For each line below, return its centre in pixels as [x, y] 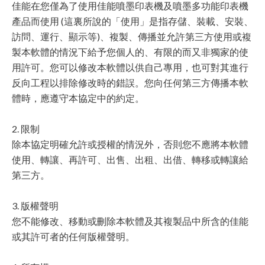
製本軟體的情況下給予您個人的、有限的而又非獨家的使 [130, 52]
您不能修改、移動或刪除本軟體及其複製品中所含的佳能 [130, 221]
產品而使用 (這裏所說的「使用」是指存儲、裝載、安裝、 [132, 21]
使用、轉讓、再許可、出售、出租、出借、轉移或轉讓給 [130, 159]
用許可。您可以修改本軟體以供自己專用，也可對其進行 [130, 67]
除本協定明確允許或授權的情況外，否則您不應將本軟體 [130, 144]
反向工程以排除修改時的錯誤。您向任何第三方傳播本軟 [130, 83]
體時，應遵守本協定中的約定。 [78, 98]
